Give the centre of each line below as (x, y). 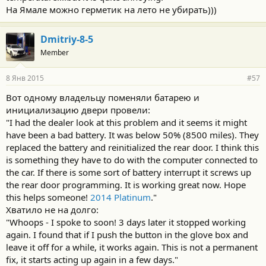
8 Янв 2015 (25, 78)
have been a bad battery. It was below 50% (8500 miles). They (132, 134)
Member (55, 52)
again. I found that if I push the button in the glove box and (127, 234)
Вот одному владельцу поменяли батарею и (103, 97)
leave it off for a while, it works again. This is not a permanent (132, 247)
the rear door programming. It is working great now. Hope (126, 184)
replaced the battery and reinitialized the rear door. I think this (132, 147)
